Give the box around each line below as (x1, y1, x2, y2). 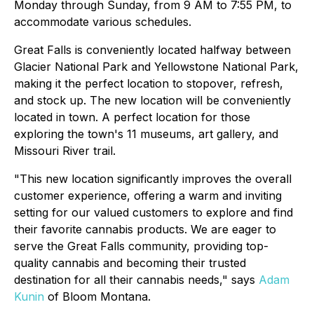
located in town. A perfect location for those (14, 110, 250, 124)
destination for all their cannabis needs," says (14, 273, 259, 287)
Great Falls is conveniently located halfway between (14, 43, 291, 57)
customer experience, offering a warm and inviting (14, 189, 282, 203)
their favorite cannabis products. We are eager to (14, 222, 276, 236)
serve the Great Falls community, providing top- (14, 239, 268, 253)
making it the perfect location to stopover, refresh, (14, 76, 283, 90)
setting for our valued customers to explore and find (14, 205, 293, 219)
